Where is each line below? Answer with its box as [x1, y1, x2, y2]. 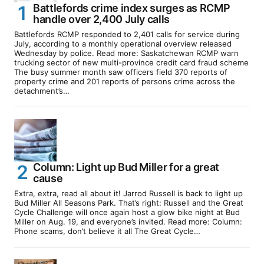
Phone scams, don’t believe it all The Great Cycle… [14, 226, 200, 236]
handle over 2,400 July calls [33, 12, 170, 25]
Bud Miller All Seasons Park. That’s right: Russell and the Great [14, 197, 243, 207]
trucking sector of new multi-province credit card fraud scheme [14, 57, 249, 67]
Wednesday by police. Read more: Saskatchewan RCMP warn [14, 48, 239, 58]
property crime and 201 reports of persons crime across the [14, 76, 235, 86]
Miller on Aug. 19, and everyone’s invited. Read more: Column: [14, 216, 242, 226]
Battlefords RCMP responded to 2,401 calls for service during [14, 29, 240, 39]
